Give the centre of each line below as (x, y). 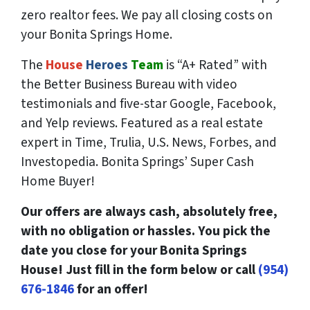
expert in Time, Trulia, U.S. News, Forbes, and (149, 143)
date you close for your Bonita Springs (134, 251)
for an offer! (111, 290)
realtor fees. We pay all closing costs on (159, 16)
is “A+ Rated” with (215, 65)
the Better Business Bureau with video (129, 85)
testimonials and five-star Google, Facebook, (148, 104)
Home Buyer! (58, 182)
